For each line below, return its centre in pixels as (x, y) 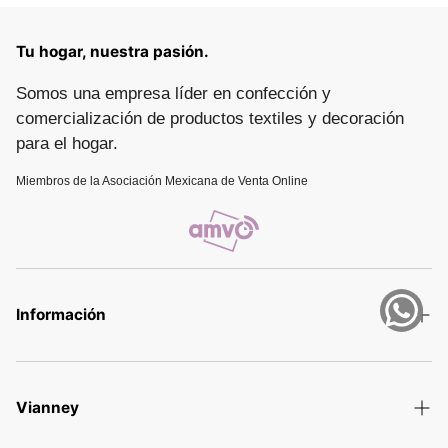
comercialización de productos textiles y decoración (210, 118)
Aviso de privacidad (69, 401)
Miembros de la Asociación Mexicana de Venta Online (162, 181)
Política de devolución (76, 438)
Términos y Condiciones (82, 364)
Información (61, 315)
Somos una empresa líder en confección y (173, 93)
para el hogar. (67, 143)
